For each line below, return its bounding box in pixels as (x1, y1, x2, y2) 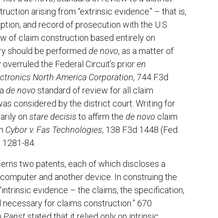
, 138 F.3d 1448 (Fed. (102, 125, 179, 135)
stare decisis (29, 111, 76, 122)
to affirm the (76, 111, 126, 122)
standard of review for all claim (37, 85, 153, 96)
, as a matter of (118, 46, 174, 56)
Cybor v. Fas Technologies (5, 125, 102, 135)
